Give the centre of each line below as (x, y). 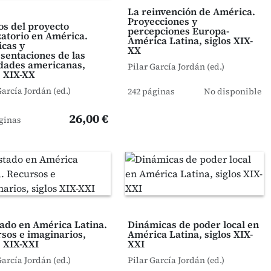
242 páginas (151, 91)
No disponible (233, 91)
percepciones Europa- (178, 31)
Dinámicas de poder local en (193, 224)
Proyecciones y (162, 21)
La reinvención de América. (191, 11)
